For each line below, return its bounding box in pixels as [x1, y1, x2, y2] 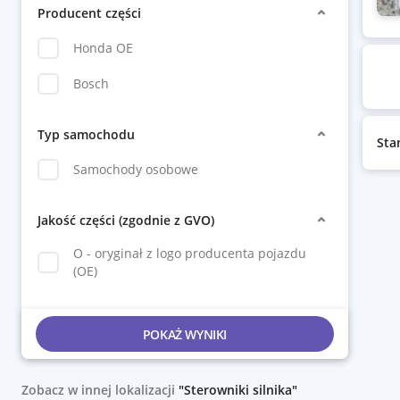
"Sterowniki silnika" [179, 381, 297, 398]
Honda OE [73, 39, 133, 56]
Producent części [37, 4, 141, 21]
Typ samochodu [37, 125, 135, 143]
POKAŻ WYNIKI [142, 325, 227, 343]
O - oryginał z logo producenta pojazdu [73, 245, 306, 262]
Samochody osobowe [73, 161, 198, 178]
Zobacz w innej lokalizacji [21, 381, 179, 398]
